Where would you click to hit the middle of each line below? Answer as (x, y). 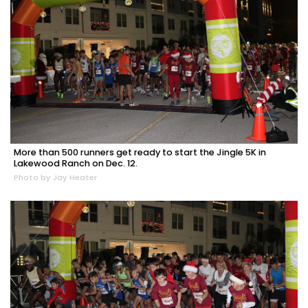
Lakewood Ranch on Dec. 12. (76, 163)
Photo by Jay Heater (55, 177)
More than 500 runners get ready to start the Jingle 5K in (140, 152)
